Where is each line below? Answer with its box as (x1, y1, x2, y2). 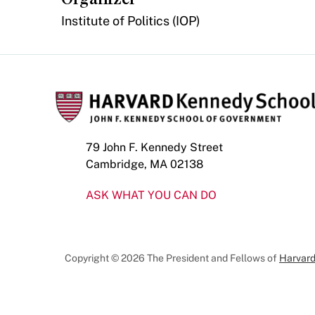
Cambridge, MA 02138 (86, 157, 203, 171)
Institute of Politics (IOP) (61, 13, 201, 28)
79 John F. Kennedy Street (86, 141, 223, 154)
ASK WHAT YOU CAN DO (86, 188, 217, 202)
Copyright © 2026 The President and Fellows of (65, 252, 279, 264)
